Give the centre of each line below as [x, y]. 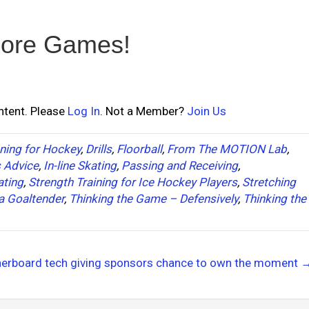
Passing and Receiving [180, 166]
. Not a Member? [143, 111]
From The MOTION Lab [227, 149]
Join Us [207, 111]
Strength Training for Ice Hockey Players [133, 182]
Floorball [139, 149]
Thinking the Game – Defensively [153, 199]
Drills [99, 149]
